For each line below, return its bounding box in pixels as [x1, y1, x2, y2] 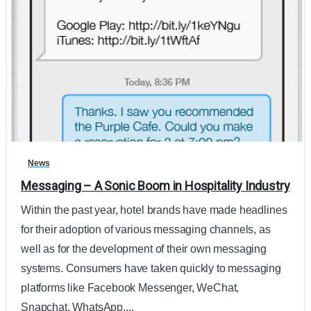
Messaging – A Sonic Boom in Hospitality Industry [21, 178, 290, 193]
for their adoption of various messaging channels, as [21, 223, 271, 235]
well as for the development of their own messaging [21, 242, 267, 255]
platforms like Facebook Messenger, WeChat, [21, 281, 239, 294]
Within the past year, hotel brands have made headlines [21, 203, 287, 216]
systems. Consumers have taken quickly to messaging [21, 262, 281, 274]
